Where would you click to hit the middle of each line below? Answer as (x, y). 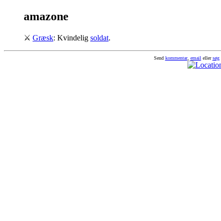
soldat (99, 37)
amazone (46, 16)
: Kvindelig (72, 37)
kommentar (176, 58)
